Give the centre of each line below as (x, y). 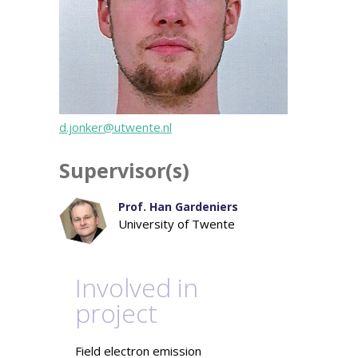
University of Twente (177, 223)
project (116, 313)
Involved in (137, 288)
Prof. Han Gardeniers (178, 206)
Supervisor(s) (124, 170)
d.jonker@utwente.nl (115, 127)
